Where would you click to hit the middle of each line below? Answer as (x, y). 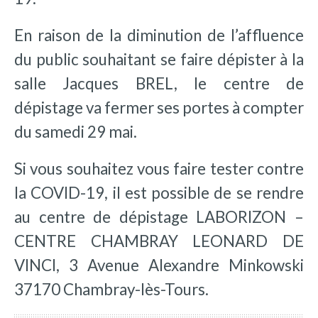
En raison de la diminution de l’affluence (159, 35)
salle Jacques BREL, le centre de (159, 83)
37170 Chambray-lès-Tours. (111, 289)
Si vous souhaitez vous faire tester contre (159, 168)
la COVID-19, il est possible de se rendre (159, 192)
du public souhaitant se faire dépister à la (159, 59)
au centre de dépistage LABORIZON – (159, 216)
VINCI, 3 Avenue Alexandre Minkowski (159, 265)
